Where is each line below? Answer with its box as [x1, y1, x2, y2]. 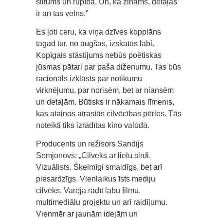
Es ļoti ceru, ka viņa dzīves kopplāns [36, 27, 161, 36]
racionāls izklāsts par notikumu [36, 74, 142, 83]
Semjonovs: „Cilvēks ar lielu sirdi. [36, 151, 151, 160]
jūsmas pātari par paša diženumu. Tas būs [36, 62, 181, 71]
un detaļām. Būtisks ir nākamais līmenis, [36, 97, 174, 106]
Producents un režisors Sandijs [36, 139, 144, 148]
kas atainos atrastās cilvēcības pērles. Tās [36, 109, 182, 118]
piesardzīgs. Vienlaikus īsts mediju [36, 174, 155, 183]
